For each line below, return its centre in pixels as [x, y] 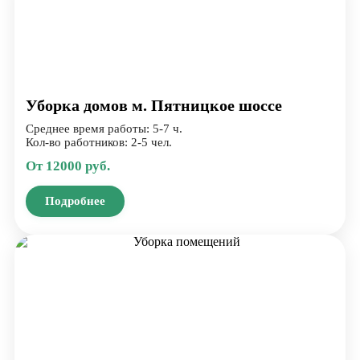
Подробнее [75, 200]
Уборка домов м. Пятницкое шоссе [154, 105]
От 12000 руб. [68, 166]
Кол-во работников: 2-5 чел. [99, 142]
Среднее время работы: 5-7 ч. [104, 128]
